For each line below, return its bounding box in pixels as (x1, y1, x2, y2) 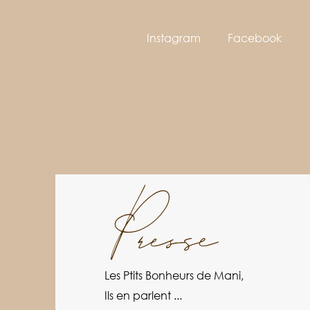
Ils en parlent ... (104, 288, 182, 303)
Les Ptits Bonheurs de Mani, (104, 268, 244, 283)
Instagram (146, 30, 201, 45)
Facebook (228, 30, 282, 45)
